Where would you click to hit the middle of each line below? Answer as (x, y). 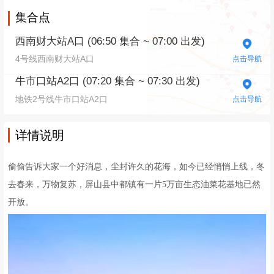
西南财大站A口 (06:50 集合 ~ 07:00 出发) (110, 41)
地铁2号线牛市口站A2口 (62, 99)
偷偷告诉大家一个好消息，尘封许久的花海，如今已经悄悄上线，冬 (137, 167)
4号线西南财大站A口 (55, 59)
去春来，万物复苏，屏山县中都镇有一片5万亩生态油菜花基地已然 (135, 185)
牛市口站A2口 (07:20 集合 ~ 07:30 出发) (108, 81)
